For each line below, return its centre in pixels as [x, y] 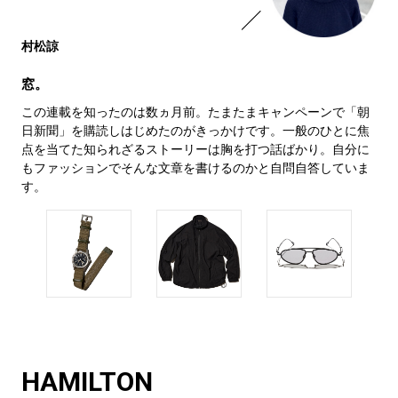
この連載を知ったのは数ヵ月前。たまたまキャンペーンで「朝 [195, 111]
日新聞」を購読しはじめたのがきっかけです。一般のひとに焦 [195, 130]
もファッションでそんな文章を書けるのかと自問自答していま [195, 167]
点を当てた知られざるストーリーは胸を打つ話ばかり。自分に [195, 149]
